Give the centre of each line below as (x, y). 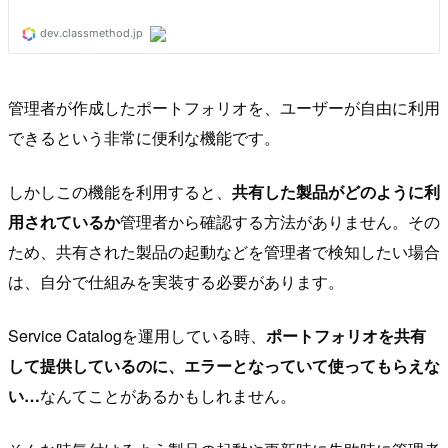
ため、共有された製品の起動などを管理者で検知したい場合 (224, 252)
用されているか (64, 222)
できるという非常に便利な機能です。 (144, 138)
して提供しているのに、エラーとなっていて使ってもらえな (224, 366)
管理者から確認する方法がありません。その (280, 222)
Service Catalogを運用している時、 (137, 336)
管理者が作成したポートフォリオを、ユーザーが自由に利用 (224, 108)
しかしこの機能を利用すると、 (120, 192)
